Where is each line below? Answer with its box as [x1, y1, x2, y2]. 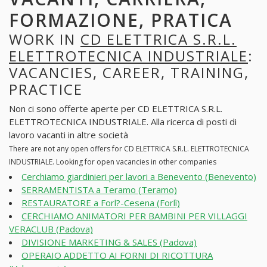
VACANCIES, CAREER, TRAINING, [9, 62, 249, 82]
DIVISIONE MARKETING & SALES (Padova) [21, 235, 197, 248]
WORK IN [9, 29, 80, 49]
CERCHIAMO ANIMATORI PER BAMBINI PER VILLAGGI [21, 209, 247, 222]
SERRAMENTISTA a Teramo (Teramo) [21, 183, 177, 195]
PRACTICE [9, 79, 83, 99]
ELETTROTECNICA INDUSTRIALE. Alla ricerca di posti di [9, 116, 237, 128]
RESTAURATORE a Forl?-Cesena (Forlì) [21, 196, 180, 209]
